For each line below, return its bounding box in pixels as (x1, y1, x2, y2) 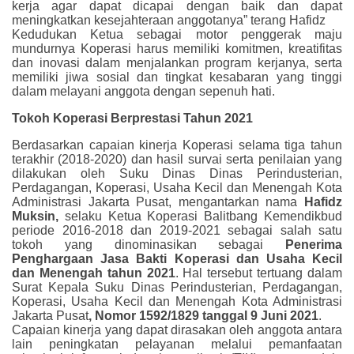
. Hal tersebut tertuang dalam (175, 265, 343, 280)
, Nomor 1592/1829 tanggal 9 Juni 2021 (88, 308, 318, 322)
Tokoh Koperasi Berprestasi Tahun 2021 (12, 111, 253, 125)
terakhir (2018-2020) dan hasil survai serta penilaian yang (12, 152, 342, 166)
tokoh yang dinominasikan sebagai (12, 237, 285, 251)
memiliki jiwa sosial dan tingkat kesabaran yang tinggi (12, 70, 342, 84)
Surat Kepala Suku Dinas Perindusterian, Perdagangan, (12, 280, 342, 294)
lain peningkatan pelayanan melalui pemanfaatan (12, 337, 342, 351)
